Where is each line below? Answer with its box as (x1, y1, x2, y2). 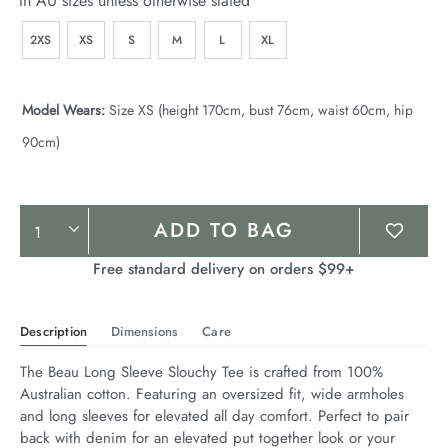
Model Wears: (22, 99, 105, 120)
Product (19, 203, 102, 239)
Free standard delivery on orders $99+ (93, 257, 355, 280)
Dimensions (111, 321, 179, 341)
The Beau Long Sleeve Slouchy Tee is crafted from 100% (20, 360, 383, 383)
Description (20, 321, 88, 341)
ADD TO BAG (154, 215, 294, 245)
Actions (19, 239, 98, 275)
